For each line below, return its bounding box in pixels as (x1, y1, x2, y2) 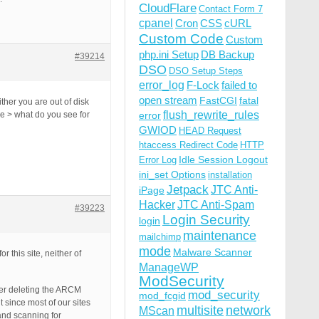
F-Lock (187, 79, 219, 91)
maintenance (183, 229, 256, 243)
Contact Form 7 (199, 4, 263, 14)
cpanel (139, 17, 173, 29)
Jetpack (167, 182, 209, 197)
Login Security (162, 212, 250, 227)
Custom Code (139, 31, 224, 46)
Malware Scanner (173, 246, 252, 258)
